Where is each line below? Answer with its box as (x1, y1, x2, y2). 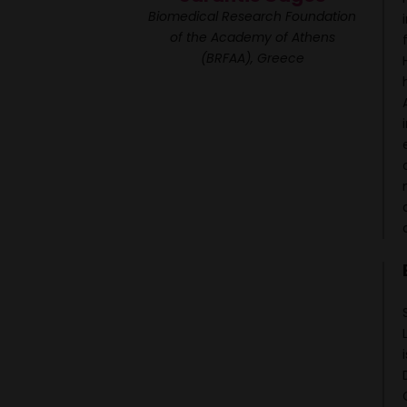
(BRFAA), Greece (200, 48, 304, 67)
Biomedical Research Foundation (148, 6, 357, 25)
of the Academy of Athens (169, 27, 335, 46)
